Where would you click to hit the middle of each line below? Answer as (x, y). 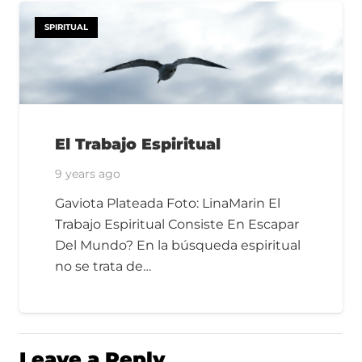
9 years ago (88, 173)
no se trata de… (103, 267)
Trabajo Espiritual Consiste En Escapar (177, 225)
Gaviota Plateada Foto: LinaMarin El (168, 204)
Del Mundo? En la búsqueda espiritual (178, 246)
